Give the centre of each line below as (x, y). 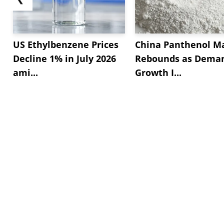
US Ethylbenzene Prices (66, 44)
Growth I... (158, 72)
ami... (25, 72)
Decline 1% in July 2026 (64, 58)
